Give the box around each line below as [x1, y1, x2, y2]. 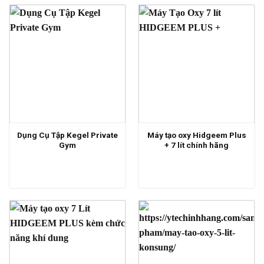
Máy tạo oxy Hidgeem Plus [147, 130, 246, 140]
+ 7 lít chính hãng [164, 140, 229, 150]
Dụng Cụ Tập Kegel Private [17, 130, 118, 140]
